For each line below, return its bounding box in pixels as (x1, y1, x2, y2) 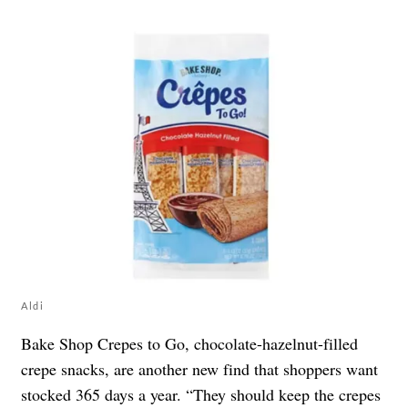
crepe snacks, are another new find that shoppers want (21, 357, 378, 380)
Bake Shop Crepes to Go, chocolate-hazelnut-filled (21, 331, 358, 354)
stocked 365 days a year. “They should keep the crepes (21, 382, 381, 405)
